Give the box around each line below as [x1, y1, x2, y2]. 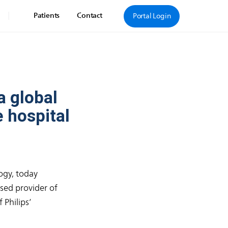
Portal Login [132, 10, 171, 22]
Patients [33, 9, 60, 22]
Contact [77, 9, 102, 22]
